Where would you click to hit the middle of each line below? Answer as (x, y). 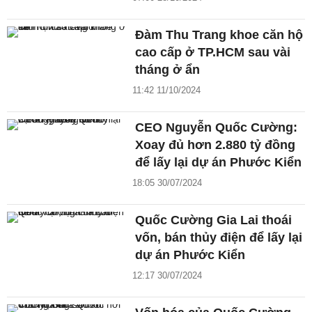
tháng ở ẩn (168, 70)
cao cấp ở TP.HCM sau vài (213, 53)
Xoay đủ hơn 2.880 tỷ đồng (216, 145)
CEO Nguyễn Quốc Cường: (217, 128)
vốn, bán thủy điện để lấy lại (219, 238)
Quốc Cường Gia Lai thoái (214, 220)
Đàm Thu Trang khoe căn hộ (219, 35)
